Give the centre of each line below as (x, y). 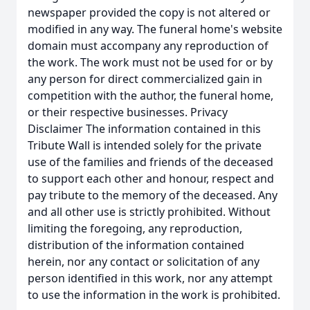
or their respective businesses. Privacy (128, 112)
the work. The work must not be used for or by (150, 62)
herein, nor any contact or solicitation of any (144, 262)
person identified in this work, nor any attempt (150, 278)
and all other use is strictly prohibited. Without (149, 212)
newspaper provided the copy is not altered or (149, 12)
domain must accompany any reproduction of (148, 46)
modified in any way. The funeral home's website (155, 29)
